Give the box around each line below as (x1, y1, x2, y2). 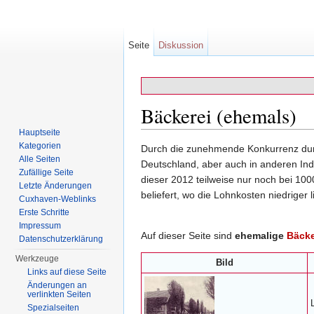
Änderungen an (27, 280, 88, 290)
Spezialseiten (27, 303, 80, 313)
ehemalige (235, 229, 287, 241)
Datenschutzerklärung (19, 234, 104, 244)
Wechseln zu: (141, 129, 203, 141)
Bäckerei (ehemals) (141, 102, 296, 129)
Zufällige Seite (19, 168, 74, 177)
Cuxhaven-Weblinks (19, 194, 97, 204)
